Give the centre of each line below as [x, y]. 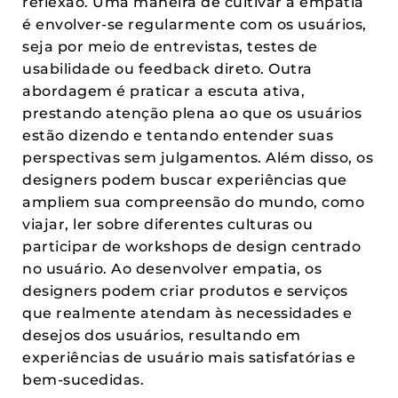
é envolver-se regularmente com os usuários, [195, 24]
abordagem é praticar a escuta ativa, [163, 91]
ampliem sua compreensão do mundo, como [193, 202]
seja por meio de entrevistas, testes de [170, 47]
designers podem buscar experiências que [185, 180]
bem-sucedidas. [83, 380]
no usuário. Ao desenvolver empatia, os [172, 269]
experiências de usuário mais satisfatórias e [189, 358]
